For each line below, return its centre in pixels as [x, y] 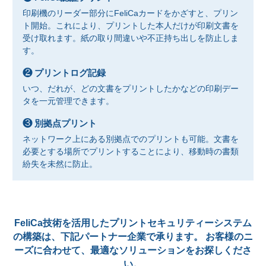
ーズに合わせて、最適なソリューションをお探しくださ [133, 250]
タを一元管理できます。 [68, 101]
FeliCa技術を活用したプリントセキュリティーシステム [133, 223]
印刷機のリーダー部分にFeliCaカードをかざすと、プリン [130, 13]
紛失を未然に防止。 [60, 164]
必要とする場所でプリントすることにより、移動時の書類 [131, 151]
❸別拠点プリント [66, 123]
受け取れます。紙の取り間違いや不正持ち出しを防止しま [131, 38]
